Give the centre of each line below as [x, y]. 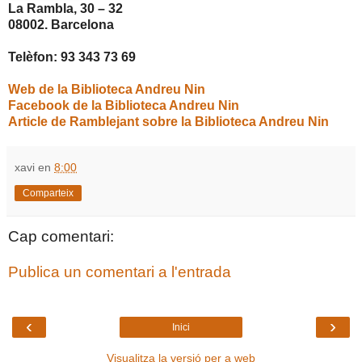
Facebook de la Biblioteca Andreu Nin [124, 106]
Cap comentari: [61, 237]
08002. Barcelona [61, 25]
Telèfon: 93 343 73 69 [72, 57]
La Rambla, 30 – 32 [65, 9]
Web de [33, 90]
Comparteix [48, 194]
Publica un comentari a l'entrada [120, 271]
